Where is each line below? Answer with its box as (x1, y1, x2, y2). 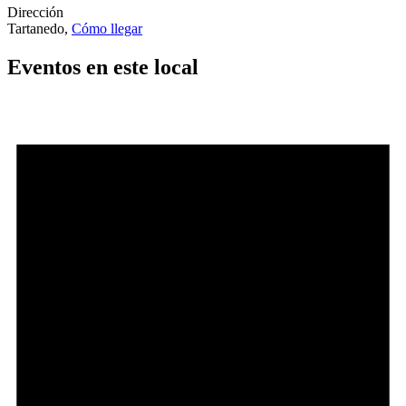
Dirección (7, 5, 63, 21)
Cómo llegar (72, 21, 142, 37)
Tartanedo (7, 21, 64, 37)
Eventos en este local (7, 55, 198, 80)
